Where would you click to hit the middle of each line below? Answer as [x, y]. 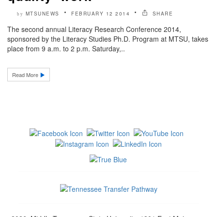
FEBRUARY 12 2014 [101, 14]
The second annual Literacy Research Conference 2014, [94, 29]
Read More [26, 75]
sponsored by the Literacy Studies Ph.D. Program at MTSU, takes [108, 39]
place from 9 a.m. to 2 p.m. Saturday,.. [66, 49]
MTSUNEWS [42, 14]
